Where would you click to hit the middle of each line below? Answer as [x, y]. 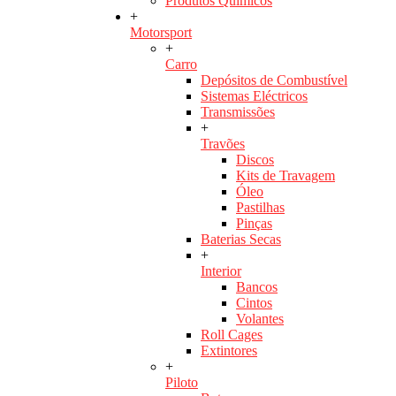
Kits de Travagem [286, 176]
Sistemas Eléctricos [254, 96]
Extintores [229, 351]
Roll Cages [232, 335]
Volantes [260, 319]
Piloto [182, 383]
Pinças [254, 224]
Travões [223, 144]
